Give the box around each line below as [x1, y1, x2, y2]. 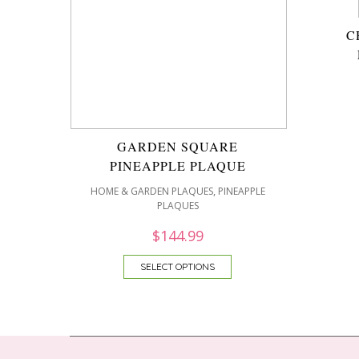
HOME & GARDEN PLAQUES [90, 184, 213, 198]
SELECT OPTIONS [140, 260, 215, 272]
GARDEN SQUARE [117, 138, 238, 155]
